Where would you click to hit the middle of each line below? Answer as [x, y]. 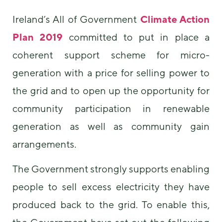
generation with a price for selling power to [111, 72]
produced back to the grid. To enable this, [111, 205]
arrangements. [44, 144]
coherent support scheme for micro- [111, 55]
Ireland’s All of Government [75, 19]
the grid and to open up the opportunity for [111, 90]
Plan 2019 [38, 37]
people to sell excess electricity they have [111, 187]
